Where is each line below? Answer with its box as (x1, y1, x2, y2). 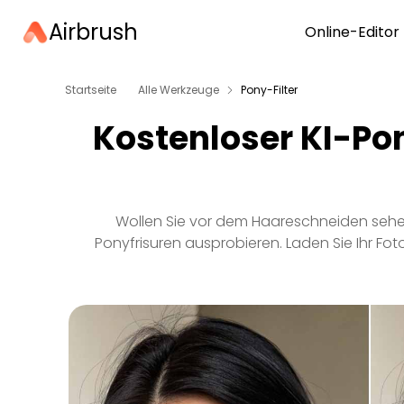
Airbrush (49, 17, 138, 47)
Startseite (65, 82, 116, 97)
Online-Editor (305, 22, 399, 42)
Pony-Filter (241, 82, 298, 97)
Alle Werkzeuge (138, 82, 219, 97)
